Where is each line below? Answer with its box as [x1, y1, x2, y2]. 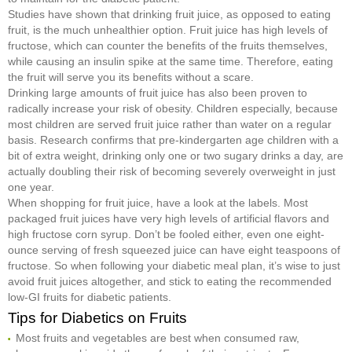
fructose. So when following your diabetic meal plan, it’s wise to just [8, 258, 340, 272]
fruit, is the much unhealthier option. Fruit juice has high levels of [8, 23, 328, 36]
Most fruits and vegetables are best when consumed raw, [16, 331, 299, 344]
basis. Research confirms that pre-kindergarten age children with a [8, 133, 339, 146]
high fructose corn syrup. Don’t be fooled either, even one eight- [8, 227, 324, 240]
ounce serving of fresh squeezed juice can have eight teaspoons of [8, 243, 340, 256]
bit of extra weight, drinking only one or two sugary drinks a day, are [8, 148, 343, 162]
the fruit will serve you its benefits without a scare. [8, 70, 254, 83]
